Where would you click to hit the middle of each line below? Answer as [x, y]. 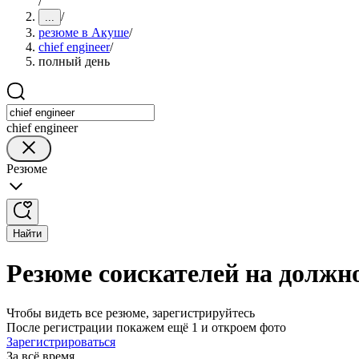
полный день [74, 61]
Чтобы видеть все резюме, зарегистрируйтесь [131, 313]
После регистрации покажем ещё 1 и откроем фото [146, 327]
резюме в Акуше [84, 32]
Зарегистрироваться [61, 341]
